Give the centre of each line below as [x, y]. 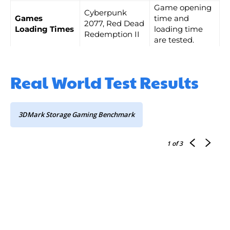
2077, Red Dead [114, 23]
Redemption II [112, 34]
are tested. [174, 40]
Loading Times [44, 29]
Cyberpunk [106, 12]
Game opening [183, 7]
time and [171, 18]
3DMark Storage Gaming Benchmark [76, 114]
